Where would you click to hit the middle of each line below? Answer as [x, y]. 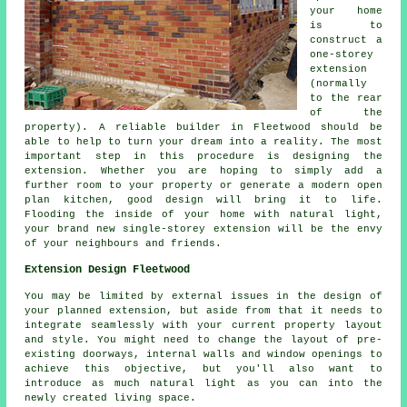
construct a [346, 40]
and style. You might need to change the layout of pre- [203, 340]
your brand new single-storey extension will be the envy [203, 229]
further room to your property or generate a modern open [203, 186]
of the [346, 113]
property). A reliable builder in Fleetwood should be [203, 128]
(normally [339, 84]
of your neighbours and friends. [124, 244]
